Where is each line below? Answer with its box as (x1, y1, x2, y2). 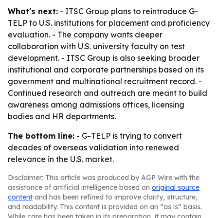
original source (152, 183, 200, 192)
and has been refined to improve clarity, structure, (33, 193, 198, 201)
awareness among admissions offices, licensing (8, 100, 184, 109)
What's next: (8, 6, 58, 16)
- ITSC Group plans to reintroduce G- (58, 6, 198, 16)
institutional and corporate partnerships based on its (8, 65, 204, 74)
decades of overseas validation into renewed (8, 143, 179, 152)
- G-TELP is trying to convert (74, 131, 182, 141)
